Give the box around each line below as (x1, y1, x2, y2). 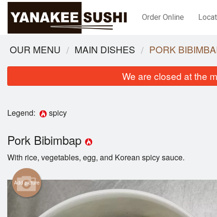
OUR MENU (10, 43, 61, 56)
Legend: (7, 107, 39, 118)
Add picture (14, 179, 40, 186)
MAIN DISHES (75, 43, 135, 56)
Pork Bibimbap (7, 131, 85, 149)
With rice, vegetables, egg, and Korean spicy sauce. (7, 152, 185, 163)
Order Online (142, 13, 185, 22)
